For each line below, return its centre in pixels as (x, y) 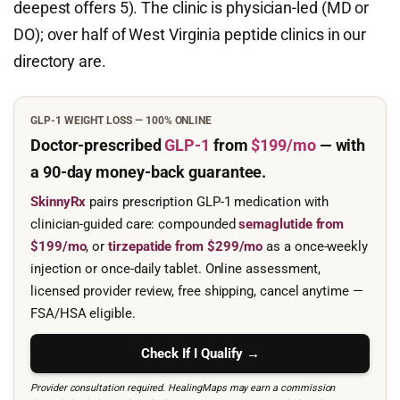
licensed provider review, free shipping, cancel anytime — (197, 291)
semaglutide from (292, 224)
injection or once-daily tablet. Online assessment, (176, 269)
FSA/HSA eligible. (83, 313)
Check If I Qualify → (200, 354)
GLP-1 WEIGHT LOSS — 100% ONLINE (121, 121)
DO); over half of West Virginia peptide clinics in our (190, 34)
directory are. (60, 61)
